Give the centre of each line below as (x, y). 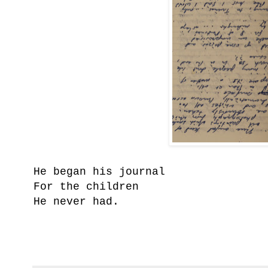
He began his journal (99, 171)
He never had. (76, 201)
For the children (89, 186)
